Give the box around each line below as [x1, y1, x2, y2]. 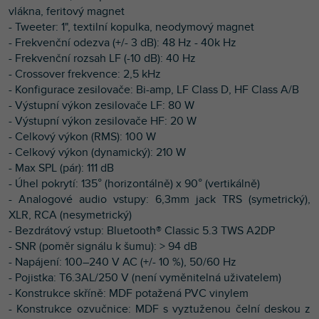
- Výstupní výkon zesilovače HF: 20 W [9, 113, 197, 128]
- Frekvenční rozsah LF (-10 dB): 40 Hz [9, 51, 196, 66]
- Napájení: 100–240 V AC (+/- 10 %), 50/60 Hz [9, 254, 236, 269]
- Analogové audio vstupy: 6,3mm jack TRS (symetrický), [9, 192, 310, 206]
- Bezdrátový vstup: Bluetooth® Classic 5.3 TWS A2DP [9, 223, 275, 238]
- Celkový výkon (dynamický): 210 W [9, 145, 186, 159]
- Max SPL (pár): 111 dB [9, 160, 114, 175]
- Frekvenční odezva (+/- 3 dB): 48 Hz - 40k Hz [9, 35, 236, 50]
